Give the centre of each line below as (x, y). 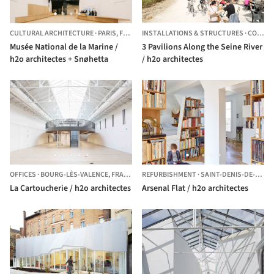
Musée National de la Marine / (64, 47)
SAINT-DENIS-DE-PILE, (228, 174)
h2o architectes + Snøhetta (59, 59)
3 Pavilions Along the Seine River (202, 47)
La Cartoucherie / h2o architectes (70, 188)
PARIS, (109, 33)
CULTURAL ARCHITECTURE (52, 33)
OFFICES (23, 174)
